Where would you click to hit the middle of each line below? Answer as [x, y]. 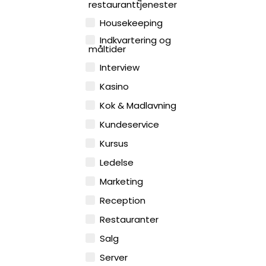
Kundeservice [130, 125]
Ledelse [117, 163]
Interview [120, 68]
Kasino [115, 87]
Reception [123, 201]
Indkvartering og [136, 40]
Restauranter [129, 220]
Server [114, 258]
